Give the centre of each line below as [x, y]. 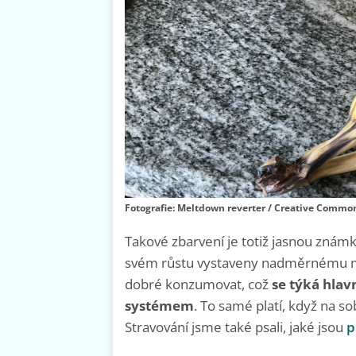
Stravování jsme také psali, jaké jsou [236, 327]
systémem [159, 305]
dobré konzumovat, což [197, 284]
